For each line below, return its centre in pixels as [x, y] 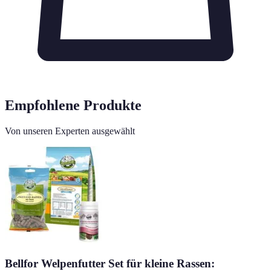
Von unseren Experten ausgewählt [70, 131]
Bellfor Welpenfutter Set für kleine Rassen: [110, 263]
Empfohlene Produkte [73, 106]
